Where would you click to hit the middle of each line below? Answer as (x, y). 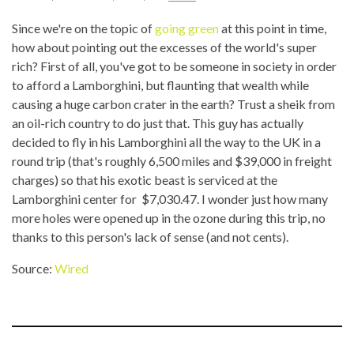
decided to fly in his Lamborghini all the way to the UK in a (166, 142)
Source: (33, 268)
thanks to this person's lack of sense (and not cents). (150, 237)
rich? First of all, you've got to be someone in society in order (174, 66)
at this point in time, (273, 28)
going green (187, 28)
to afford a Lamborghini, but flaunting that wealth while (160, 85)
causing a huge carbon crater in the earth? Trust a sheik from (173, 104)
